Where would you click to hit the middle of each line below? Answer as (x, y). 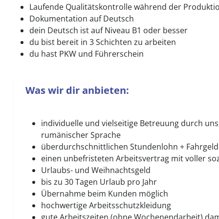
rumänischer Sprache (81, 135)
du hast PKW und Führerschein (87, 54)
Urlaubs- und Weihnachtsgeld (96, 170)
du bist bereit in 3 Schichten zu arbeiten (103, 42)
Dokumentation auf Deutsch (82, 19)
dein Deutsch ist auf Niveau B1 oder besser (109, 30)
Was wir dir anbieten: (77, 90)
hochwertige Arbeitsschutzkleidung (106, 205)
